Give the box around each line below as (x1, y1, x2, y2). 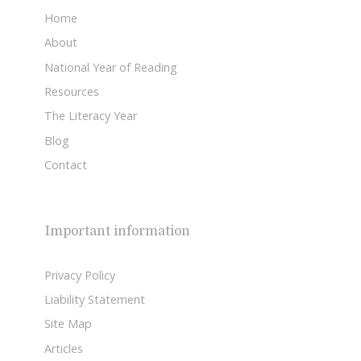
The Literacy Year (44, 108, 137, 124)
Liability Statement (44, 291, 145, 307)
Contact (44, 157, 87, 173)
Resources (44, 83, 99, 99)
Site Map (44, 316, 92, 332)
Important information (45, 223, 191, 239)
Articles (44, 340, 83, 356)
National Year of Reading (44, 59, 177, 75)
